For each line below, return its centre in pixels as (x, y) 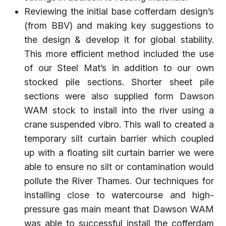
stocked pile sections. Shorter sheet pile (119, 82)
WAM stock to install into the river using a (119, 110)
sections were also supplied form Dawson (119, 96)
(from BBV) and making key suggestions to (119, 25)
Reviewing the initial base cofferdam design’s (119, 11)
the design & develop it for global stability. (119, 39)
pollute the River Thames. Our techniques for (119, 181)
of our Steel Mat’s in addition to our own (119, 68)
